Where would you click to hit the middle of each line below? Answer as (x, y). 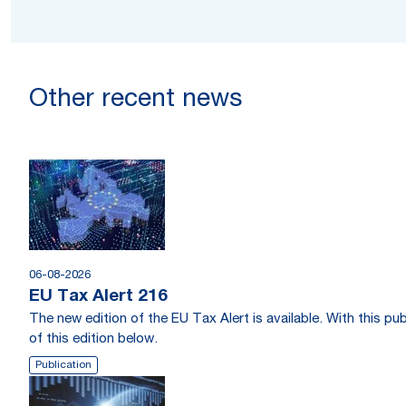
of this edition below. (93, 339)
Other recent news (135, 101)
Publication (63, 365)
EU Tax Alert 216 (98, 297)
